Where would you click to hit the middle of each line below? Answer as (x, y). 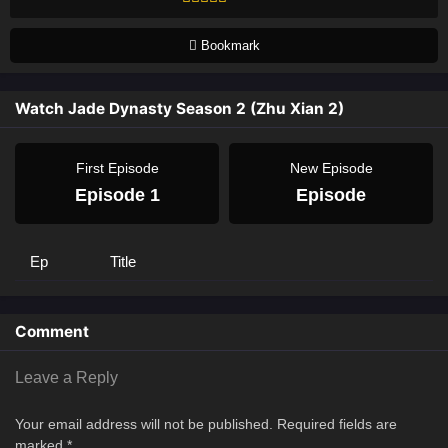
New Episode (331, 168)
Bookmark (228, 45)
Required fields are (337, 424)
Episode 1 (117, 195)
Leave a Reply (66, 377)
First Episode (117, 168)
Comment (52, 331)
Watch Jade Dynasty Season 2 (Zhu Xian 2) (179, 108)
